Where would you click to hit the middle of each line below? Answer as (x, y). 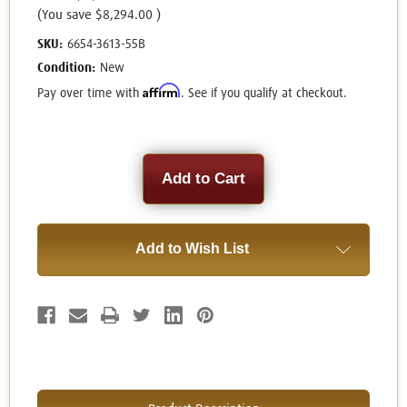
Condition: (66, 69)
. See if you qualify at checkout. (264, 94)
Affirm (162, 91)
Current (60, 162)
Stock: (56, 179)
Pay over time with (90, 94)
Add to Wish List (192, 249)
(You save (65, 15)
